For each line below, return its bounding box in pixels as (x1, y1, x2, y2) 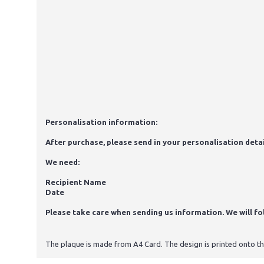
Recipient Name (45, 178, 106, 187)
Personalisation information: (45, 118, 157, 127)
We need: (45, 158, 80, 167)
